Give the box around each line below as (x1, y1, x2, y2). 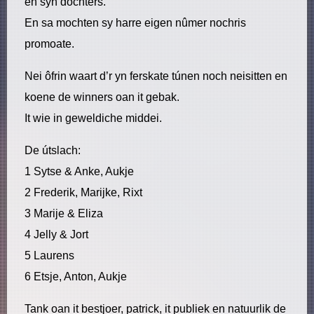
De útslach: (25, 144, 81, 156)
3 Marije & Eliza (25, 207, 103, 219)
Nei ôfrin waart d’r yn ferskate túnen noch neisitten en (25, 70, 287, 82)
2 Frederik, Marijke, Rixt (25, 186, 142, 198)
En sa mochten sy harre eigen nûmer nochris (25, 17, 246, 29)
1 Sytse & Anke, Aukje (25, 165, 134, 177)
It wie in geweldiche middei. (25, 112, 162, 124)
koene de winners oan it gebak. (25, 91, 179, 103)
